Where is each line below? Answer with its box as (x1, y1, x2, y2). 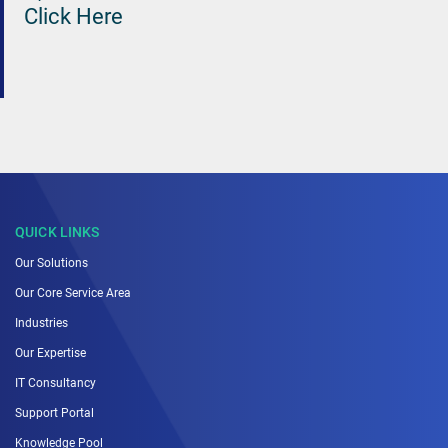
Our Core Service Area (15, 285, 131, 300)
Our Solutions (15, 255, 88, 270)
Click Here (24, 2, 123, 29)
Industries (15, 315, 68, 330)
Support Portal (15, 405, 94, 420)
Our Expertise (15, 345, 86, 360)
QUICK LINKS (15, 223, 100, 240)
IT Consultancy (15, 375, 96, 390)
